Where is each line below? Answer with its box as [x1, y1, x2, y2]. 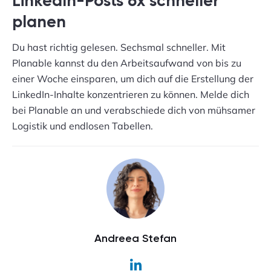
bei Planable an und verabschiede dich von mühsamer [12, 104, 255, 117]
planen [12, 15, 70, 31]
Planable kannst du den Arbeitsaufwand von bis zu [12, 57, 241, 70]
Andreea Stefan [94, 233, 177, 245]
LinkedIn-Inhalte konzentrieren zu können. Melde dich [12, 88, 249, 101]
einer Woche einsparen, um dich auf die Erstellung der [12, 73, 253, 85]
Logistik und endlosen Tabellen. [12, 120, 153, 132]
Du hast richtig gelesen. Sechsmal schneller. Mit [12, 41, 226, 54]
